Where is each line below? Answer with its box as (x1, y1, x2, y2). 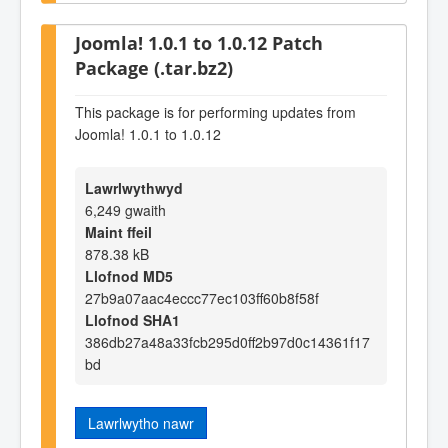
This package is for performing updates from (75, 101, 356, 122)
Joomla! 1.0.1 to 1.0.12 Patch (75, 30, 323, 56)
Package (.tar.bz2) (75, 55, 233, 81)
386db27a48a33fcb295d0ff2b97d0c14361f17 (85, 332, 370, 353)
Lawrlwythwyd (85, 178, 183, 199)
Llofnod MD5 (85, 266, 173, 287)
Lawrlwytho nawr (88, 413, 194, 434)
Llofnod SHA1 (85, 310, 180, 331)
